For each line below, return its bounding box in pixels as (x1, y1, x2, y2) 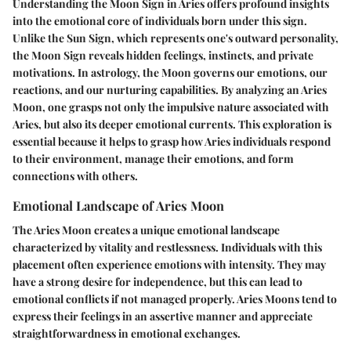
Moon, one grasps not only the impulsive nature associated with (13, 99, 329, 114)
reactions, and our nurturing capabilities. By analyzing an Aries (13, 81, 327, 97)
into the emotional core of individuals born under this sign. (13, 13, 307, 28)
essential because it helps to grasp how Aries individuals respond (13, 133, 331, 149)
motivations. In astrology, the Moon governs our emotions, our (13, 64, 327, 80)
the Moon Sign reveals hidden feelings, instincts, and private (13, 47, 313, 63)
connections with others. (13, 168, 138, 183)
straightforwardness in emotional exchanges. (13, 326, 241, 342)
